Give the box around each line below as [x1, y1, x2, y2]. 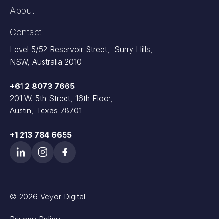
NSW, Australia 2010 [10, 56, 82, 66]
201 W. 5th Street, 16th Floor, [10, 93, 113, 103]
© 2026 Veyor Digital [10, 191, 85, 201]
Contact [10, 27, 41, 38]
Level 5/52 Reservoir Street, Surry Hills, [10, 44, 153, 54]
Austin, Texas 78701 [10, 105, 82, 115]
